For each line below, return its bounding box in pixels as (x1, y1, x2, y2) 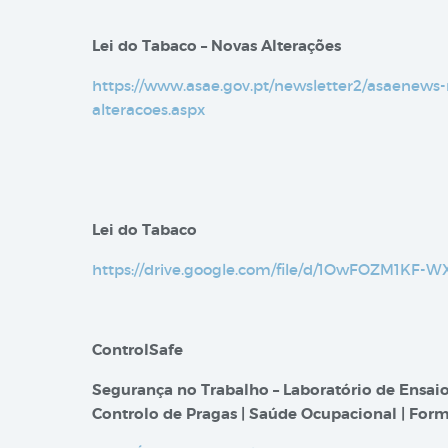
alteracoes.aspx (92, 100, 205, 119)
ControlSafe (92, 340, 183, 360)
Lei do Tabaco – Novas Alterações (92, 36, 341, 56)
